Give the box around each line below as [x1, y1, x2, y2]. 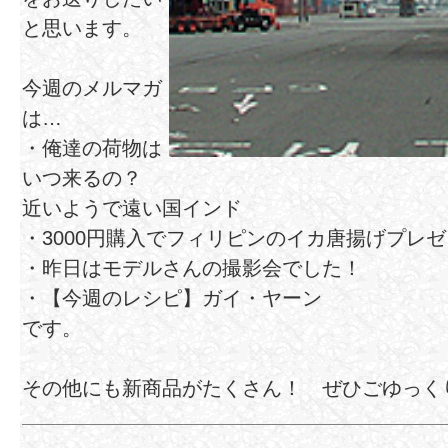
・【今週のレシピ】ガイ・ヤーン [22, 287, 322, 310]
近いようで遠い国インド [22, 197, 242, 220]
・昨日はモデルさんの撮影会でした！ [22, 257, 362, 280]
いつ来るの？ [22, 167, 162, 190]
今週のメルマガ [22, 77, 162, 100]
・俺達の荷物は [22, 137, 162, 160]
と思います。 [22, 17, 142, 40]
